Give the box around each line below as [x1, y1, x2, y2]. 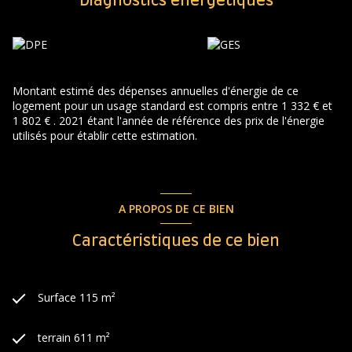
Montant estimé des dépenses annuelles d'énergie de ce [13, 83, 299, 99]
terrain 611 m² [38, 329, 110, 345]
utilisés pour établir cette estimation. [13, 128, 197, 144]
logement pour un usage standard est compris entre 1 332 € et [13, 98, 332, 114]
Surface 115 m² [38, 289, 115, 305]
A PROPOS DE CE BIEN [118, 200, 234, 216]
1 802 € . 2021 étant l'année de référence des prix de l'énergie [13, 113, 324, 129]
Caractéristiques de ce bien [72, 233, 280, 249]
